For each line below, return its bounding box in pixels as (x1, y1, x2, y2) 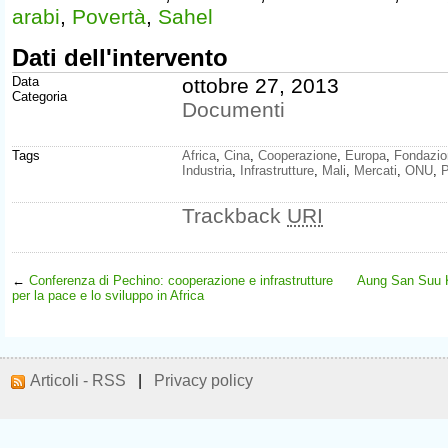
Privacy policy (154, 371, 253, 389)
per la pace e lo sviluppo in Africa (12, 287, 204, 303)
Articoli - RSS (30, 371, 126, 389)
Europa (345, 147, 386, 163)
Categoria (12, 88, 67, 104)
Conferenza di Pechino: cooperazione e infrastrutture (29, 272, 333, 288)
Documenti (182, 97, 285, 121)
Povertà (72, 4, 146, 28)
